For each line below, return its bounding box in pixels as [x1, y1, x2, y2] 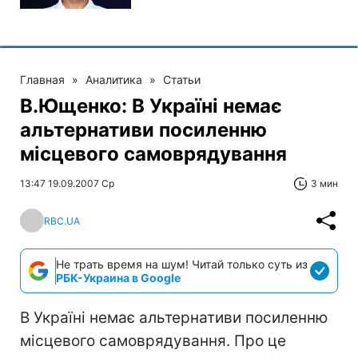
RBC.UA [44, 214, 80, 227]
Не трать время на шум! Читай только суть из [56, 257, 308, 271]
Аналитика [86, 73, 142, 86]
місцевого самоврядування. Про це [20, 332, 286, 350]
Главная [20, 73, 65, 86]
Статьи [163, 73, 201, 86]
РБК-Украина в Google [56, 271, 181, 284]
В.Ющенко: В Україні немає [20, 94, 282, 117]
